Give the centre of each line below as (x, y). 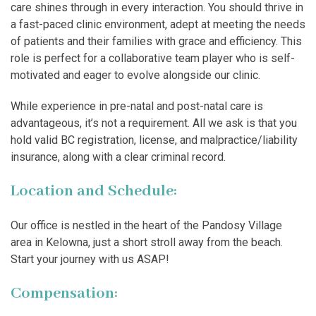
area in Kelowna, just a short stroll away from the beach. (147, 243)
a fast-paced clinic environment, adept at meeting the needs (158, 25)
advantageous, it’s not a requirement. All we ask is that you (154, 123)
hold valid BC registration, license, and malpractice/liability (154, 140)
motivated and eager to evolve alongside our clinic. (135, 75)
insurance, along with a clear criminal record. (118, 157)
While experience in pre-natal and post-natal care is (137, 107)
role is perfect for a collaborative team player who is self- (153, 59)
